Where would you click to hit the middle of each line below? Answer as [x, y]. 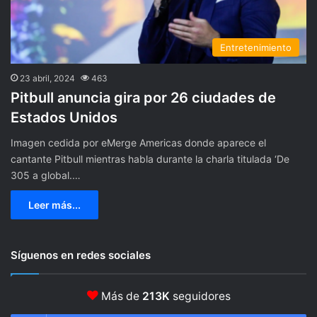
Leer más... [54, 205]
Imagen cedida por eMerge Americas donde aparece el [138, 143]
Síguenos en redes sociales [81, 255]
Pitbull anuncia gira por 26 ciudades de [143, 98]
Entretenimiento [256, 48]
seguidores [200, 296]
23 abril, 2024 [47, 79]
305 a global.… [46, 175]
